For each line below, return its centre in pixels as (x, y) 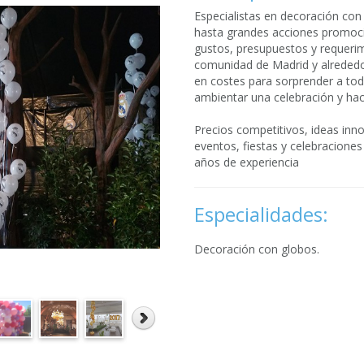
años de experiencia (247, 162)
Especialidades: (261, 214)
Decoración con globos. (257, 249)
